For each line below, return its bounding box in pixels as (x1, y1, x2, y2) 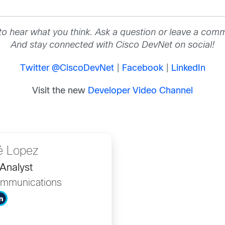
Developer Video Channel (88, 86, 193, 95)
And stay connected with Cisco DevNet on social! (11, 41, 214, 50)
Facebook (122, 64, 163, 73)
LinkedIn (171, 64, 205, 73)
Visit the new (32, 86, 88, 95)
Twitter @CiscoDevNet (20, 64, 114, 73)
